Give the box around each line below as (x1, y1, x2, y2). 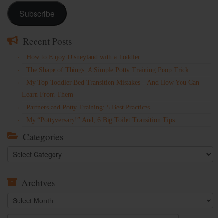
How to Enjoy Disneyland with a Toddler (26, 53, 140, 61)
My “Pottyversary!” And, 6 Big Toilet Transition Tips (26, 116, 175, 124)
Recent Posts (23, 35, 72, 47)
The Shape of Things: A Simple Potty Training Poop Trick (26, 66, 189, 73)
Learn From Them (22, 91, 73, 98)
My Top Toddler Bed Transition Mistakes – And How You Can (26, 78, 199, 86)
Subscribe (19, 8, 54, 19)
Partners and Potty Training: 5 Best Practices (26, 103, 150, 111)
